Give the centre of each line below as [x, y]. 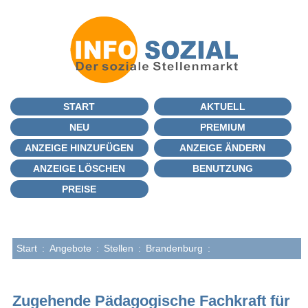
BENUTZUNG [222, 168]
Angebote [70, 248]
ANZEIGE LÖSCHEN [79, 168]
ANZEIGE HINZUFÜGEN [79, 148]
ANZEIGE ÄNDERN [223, 148]
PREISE [79, 189]
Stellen [119, 248]
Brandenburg [174, 248]
